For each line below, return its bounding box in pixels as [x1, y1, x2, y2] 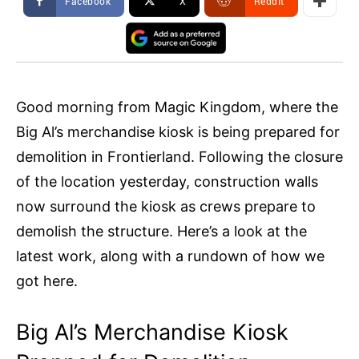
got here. [16, 272, 78, 290]
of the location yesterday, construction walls [16, 173, 318, 191]
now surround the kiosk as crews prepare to [16, 198, 316, 216]
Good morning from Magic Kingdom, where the [16, 99, 338, 116]
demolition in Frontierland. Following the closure [16, 148, 343, 166]
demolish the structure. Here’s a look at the [16, 223, 307, 240]
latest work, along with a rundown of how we [16, 248, 325, 265]
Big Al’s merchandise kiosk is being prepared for [16, 123, 340, 141]
